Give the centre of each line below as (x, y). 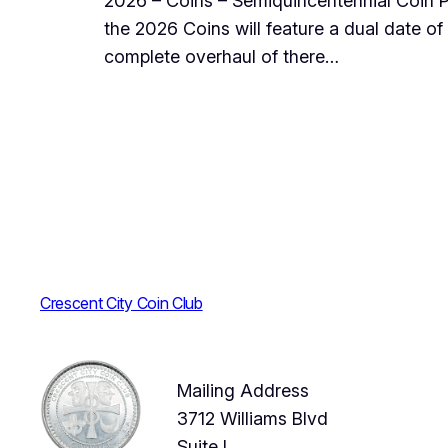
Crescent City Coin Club (121, 303)
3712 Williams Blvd (252, 419)
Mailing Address (243, 391)
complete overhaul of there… (221, 57)
